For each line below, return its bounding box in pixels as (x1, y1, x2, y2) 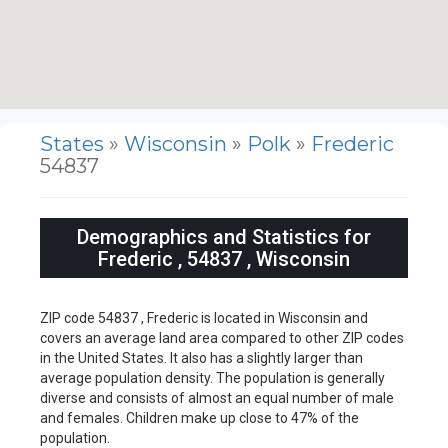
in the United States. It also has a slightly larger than (40, 349, 363, 366)
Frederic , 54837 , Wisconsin (98, 246, 350, 271)
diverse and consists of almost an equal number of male (40, 389, 394, 406)
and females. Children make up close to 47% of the (40, 409, 359, 426)
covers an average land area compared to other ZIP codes (40, 329, 404, 346)
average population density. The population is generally (40, 369, 385, 386)
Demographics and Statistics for (77, 224, 371, 249)
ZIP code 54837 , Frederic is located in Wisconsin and (40, 309, 368, 326)
